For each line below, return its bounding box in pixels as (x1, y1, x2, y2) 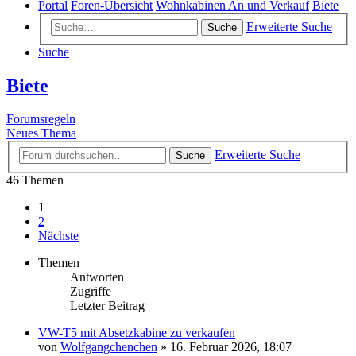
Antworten (70, 270, 124, 284)
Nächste (38, 229, 79, 243)
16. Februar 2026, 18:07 (170, 340, 292, 354)
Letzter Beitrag (70, 299, 145, 313)
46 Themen (6, 173, 64, 188)
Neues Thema (6, 126, 76, 141)
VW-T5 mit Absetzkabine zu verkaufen (38, 326, 235, 340)
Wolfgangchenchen (60, 340, 157, 354)
